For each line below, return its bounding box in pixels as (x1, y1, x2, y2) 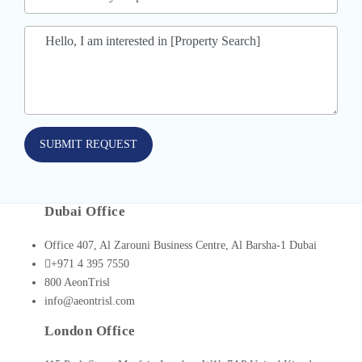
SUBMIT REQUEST (40, 138, 137, 151)
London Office (44, 323, 136, 339)
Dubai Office (44, 204, 125, 220)
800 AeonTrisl (44, 276, 110, 289)
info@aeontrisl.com (44, 295, 135, 308)
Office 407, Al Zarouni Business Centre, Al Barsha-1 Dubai (44, 239, 317, 252)
